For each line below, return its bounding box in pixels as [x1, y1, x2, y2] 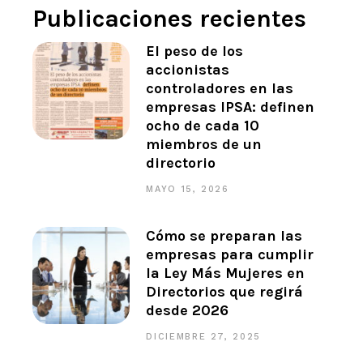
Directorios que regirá [146, 283, 304, 301]
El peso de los [146, 42, 244, 61]
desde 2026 [146, 301, 229, 320]
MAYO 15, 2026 [146, 184, 229, 195]
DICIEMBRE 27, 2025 [146, 331, 262, 343]
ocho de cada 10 [146, 117, 260, 135]
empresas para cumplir [146, 246, 314, 264]
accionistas [146, 61, 230, 79]
